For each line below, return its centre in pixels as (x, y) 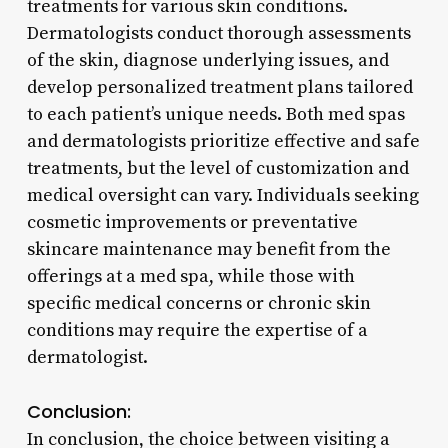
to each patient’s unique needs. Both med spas (215, 114)
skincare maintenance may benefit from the (208, 249)
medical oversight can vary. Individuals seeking (222, 195)
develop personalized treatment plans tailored (219, 87)
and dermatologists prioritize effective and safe (223, 141)
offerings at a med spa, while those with (190, 276)
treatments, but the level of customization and (217, 168)
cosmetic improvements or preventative (192, 222)
